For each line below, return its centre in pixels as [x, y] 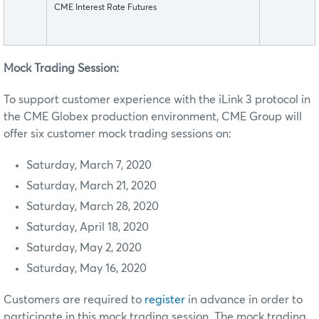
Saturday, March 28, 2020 [93, 207]
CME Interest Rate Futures [105, 8]
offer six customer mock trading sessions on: [117, 134]
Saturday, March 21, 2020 [91, 186]
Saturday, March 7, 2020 [89, 166]
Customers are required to [74, 300]
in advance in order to [244, 300]
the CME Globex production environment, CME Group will [153, 117]
